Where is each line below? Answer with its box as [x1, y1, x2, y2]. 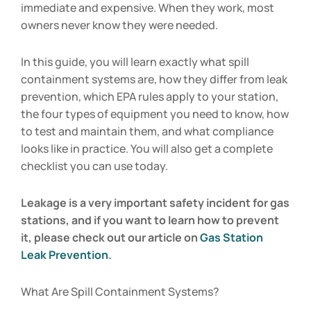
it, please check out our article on [21, 230, 200, 245]
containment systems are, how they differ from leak [21, 72, 287, 87]
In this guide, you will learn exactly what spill [21, 54, 249, 69]
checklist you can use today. [21, 158, 168, 174]
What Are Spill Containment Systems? [21, 284, 219, 299]
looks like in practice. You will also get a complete [21, 141, 273, 156]
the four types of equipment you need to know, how [21, 106, 289, 121]
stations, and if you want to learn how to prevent [21, 212, 279, 228]
